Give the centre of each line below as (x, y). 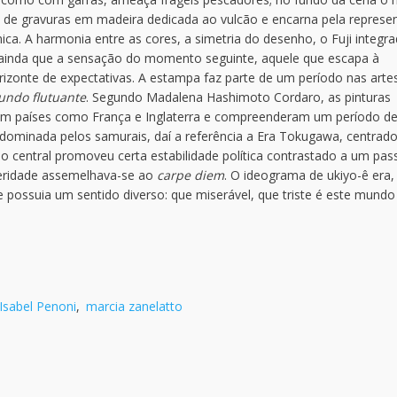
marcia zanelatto (134, 306)
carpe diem (191, 175)
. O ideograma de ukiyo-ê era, (309, 175)
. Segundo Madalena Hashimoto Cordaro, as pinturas (238, 97)
